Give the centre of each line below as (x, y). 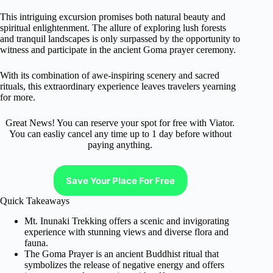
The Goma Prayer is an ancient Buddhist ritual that (122, 253)
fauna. (36, 243)
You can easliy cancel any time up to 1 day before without (120, 134)
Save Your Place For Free (120, 180)
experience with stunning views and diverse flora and (126, 232)
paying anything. (120, 145)
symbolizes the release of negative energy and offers (124, 264)
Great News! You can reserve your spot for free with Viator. (120, 123)
